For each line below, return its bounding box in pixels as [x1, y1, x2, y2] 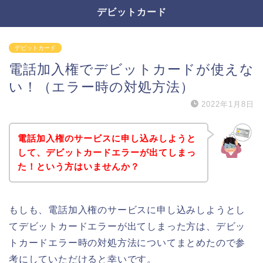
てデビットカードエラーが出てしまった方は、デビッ [9, 221, 246, 231]
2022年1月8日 [201, 100, 254, 109]
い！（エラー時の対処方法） [9, 79, 194, 95]
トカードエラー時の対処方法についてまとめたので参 [9, 237, 246, 248]
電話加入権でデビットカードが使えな [9, 62, 254, 77]
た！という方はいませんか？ [17, 161, 140, 171]
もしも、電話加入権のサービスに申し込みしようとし [9, 204, 246, 215]
